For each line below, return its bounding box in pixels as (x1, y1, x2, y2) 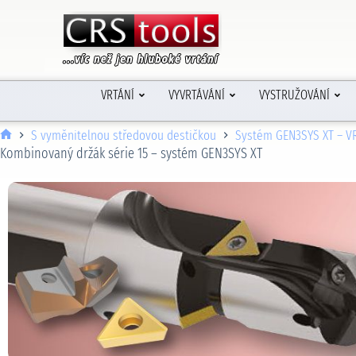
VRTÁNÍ (100, 87, 134, 103)
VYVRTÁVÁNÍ (168, 87, 225, 103)
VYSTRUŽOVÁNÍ (258, 87, 330, 103)
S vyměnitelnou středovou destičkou (31, 126, 216, 144)
